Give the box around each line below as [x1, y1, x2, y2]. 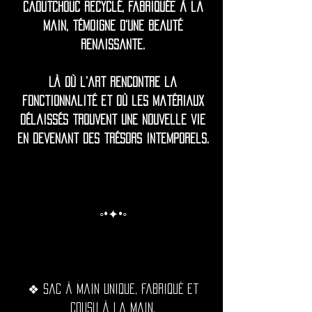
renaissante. [81, 40, 145, 49]
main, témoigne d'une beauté [43, 21, 182, 31]
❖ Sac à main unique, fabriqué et [27, 284, 198, 294]
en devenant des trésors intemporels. [17, 134, 209, 143]
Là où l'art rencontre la [49, 77, 177, 87]
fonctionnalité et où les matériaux [22, 96, 204, 106]
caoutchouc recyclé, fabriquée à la [22, 2, 203, 12]
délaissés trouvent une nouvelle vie [20, 115, 205, 125]
